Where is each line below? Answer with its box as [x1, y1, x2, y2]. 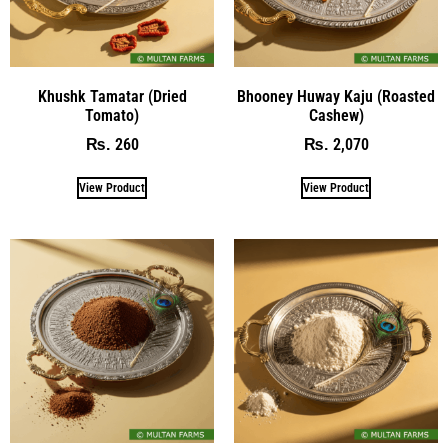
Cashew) [308, 106, 364, 126]
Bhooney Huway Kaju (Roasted [237, 87, 435, 107]
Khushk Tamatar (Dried [37, 87, 187, 107]
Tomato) [85, 106, 139, 126]
